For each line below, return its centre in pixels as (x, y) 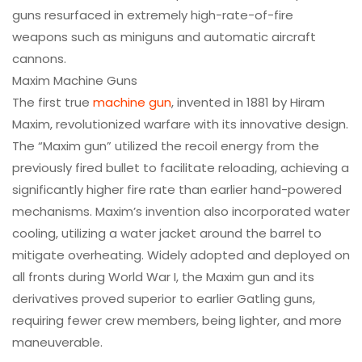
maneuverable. (57, 342)
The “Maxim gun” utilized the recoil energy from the (166, 145)
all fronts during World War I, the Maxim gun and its (163, 276)
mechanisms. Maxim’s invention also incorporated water (181, 211)
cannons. (39, 58)
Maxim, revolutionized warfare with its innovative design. (180, 124)
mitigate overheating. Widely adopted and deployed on (181, 255)
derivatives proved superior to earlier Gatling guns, (164, 298)
